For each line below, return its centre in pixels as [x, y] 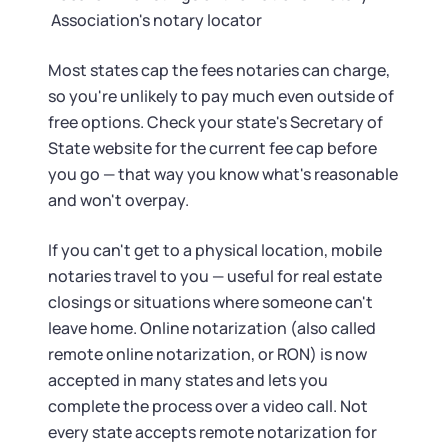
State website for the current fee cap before [212, 148]
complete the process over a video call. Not [208, 406]
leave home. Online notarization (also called [212, 328]
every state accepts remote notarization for [212, 432]
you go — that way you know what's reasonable [223, 174]
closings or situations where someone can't [210, 302]
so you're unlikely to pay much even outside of [221, 96]
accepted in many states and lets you [188, 380]
